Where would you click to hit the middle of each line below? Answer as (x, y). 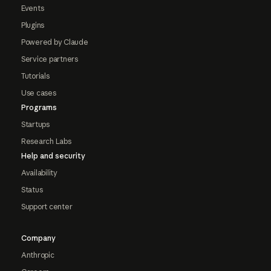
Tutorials (35, 76)
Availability (39, 173)
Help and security (53, 156)
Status (32, 190)
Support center (47, 207)
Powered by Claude (54, 42)
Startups (35, 125)
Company (38, 238)
